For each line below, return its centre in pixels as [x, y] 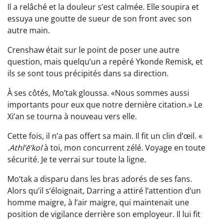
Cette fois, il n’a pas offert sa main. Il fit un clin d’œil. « [105, 136]
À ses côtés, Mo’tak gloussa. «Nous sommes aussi [98, 93]
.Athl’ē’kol [25, 148]
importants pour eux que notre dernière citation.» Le [105, 105]
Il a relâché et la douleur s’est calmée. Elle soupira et [103, 7]
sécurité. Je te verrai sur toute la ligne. [77, 160]
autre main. [29, 31]
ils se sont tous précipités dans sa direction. [88, 74]
